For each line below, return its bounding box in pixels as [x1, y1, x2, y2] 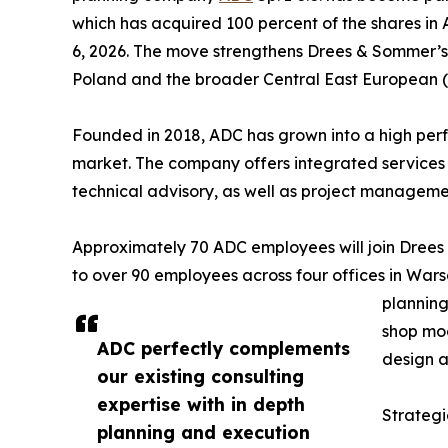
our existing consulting [97, 364, 304, 387]
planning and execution [97, 420, 310, 443]
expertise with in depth [97, 392, 305, 415]
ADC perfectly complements [97, 336, 350, 359]
